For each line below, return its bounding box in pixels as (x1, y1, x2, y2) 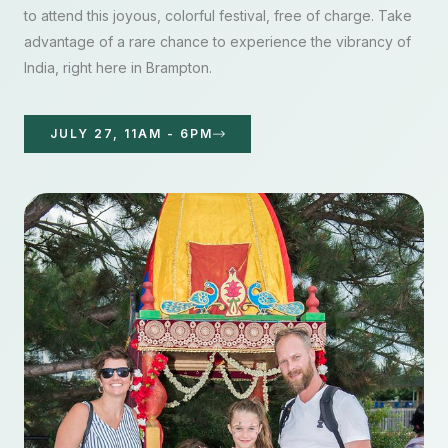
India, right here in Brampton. (24, 59, 212, 77)
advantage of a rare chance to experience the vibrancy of (24, 33, 411, 51)
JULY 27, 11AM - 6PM (50, 126, 213, 142)
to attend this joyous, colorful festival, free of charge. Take (24, 7, 412, 25)
